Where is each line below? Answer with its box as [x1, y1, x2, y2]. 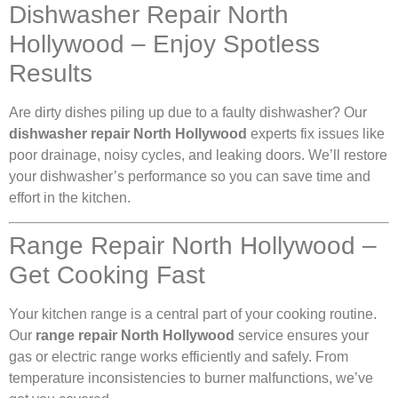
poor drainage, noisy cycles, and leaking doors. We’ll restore [9, 147, 387, 163]
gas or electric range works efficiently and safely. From [9, 348, 348, 364]
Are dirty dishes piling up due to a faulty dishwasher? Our [9, 105, 367, 121]
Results [9, 60, 92, 88]
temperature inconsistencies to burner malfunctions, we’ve [9, 370, 373, 386]
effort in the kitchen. [9, 190, 131, 206]
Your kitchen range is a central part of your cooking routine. [9, 306, 377, 322]
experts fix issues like [247, 126, 385, 142]
